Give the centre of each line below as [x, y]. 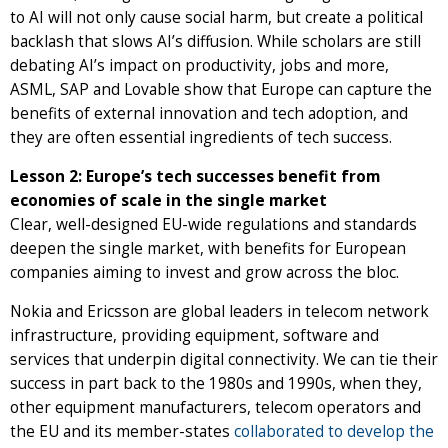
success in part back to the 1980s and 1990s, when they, [216, 384]
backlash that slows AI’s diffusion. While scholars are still [215, 42]
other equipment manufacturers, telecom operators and [215, 408]
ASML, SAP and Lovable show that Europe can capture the [221, 90]
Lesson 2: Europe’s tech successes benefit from [195, 177]
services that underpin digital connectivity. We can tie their [224, 360]
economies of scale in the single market [172, 201]
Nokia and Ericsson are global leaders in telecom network [219, 312]
